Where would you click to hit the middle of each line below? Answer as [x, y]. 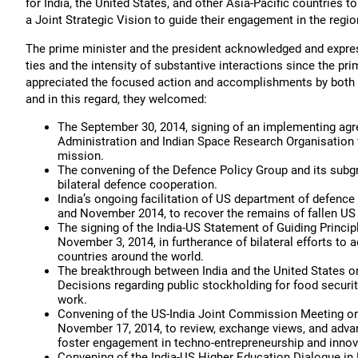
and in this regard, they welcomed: [116, 99]
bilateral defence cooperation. [137, 185]
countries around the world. [131, 257]
